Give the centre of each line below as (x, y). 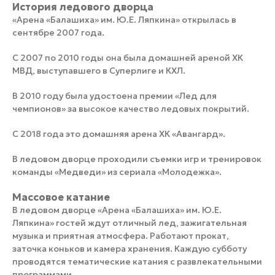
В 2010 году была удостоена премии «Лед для (114, 95)
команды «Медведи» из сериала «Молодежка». (117, 172)
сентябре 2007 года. (58, 32)
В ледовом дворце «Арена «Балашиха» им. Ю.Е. (117, 210)
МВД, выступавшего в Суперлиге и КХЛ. (100, 70)
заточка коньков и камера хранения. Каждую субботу (130, 248)
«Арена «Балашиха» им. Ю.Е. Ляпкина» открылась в (124, 19)
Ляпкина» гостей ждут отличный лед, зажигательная (130, 223)
